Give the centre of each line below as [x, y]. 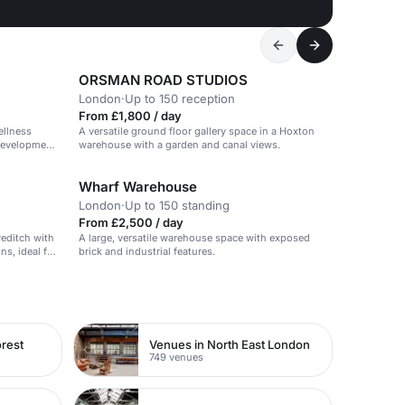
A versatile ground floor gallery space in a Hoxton [197, 131]
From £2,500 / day [131, 222]
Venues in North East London [230, 344]
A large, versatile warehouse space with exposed [194, 238]
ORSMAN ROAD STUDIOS [163, 80]
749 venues [177, 357]
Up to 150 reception [180, 99]
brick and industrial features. [147, 251]
